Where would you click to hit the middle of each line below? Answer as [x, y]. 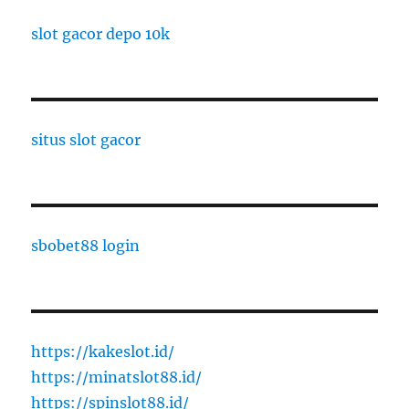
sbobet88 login [86, 246]
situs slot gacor [86, 140]
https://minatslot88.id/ [117, 378]
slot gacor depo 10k [101, 34]
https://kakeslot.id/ [103, 352]
